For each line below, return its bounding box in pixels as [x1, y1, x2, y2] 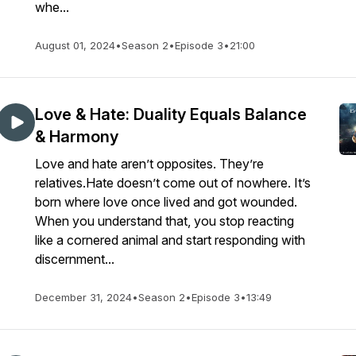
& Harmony [35, 127, 118, 146]
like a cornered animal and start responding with [35, 232, 305, 248]
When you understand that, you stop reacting [35, 213, 294, 229]
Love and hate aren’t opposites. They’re [35, 156, 264, 172]
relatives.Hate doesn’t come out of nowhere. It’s [35, 175, 311, 191]
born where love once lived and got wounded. [35, 194, 297, 210]
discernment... [35, 251, 114, 267]
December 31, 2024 [35, 291, 132, 304]
